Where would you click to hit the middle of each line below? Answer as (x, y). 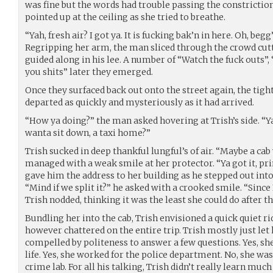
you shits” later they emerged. (89, 72)
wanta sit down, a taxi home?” (88, 133)
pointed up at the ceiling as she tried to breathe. (125, 17)
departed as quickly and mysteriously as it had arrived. (140, 102)
